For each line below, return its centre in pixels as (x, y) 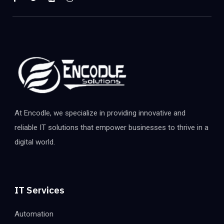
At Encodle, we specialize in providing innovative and (100, 113)
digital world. (35, 142)
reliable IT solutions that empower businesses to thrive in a (111, 128)
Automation (34, 214)
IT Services (39, 190)
